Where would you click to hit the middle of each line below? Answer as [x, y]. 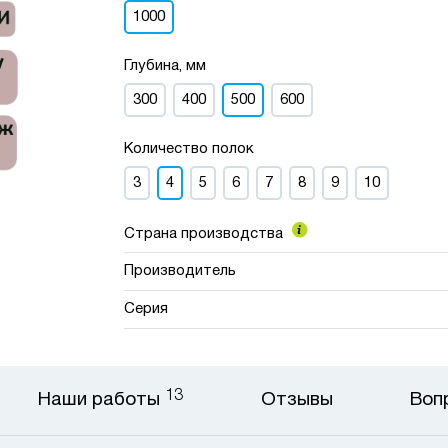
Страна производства [206, 234]
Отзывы [296, 400]
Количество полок [189, 149]
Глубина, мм [165, 66]
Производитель [180, 271]
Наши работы [101, 400]
